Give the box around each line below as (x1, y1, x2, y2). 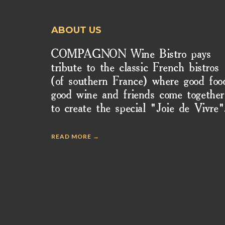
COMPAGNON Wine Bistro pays (51, 50, 211, 59)
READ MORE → (51, 132, 99, 140)
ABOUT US (51, 24, 101, 36)
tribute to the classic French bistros (51, 64, 219, 73)
